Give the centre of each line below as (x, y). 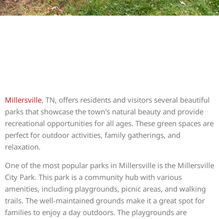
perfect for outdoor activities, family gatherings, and (93, 135)
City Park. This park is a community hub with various (93, 177)
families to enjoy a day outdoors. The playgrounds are (96, 212)
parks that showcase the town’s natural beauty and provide (104, 111)
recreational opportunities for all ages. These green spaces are (109, 123)
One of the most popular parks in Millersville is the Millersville (109, 165)
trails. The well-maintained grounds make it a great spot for (105, 201)
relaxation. (23, 146)
